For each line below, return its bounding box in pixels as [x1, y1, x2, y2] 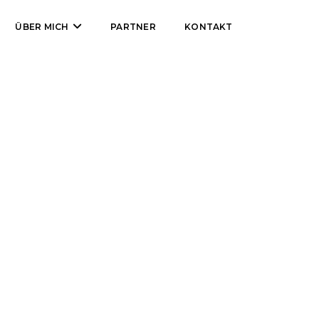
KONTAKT [184, 21, 232, 32]
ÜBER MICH [15, 21, 69, 32]
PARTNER [110, 21, 157, 32]
